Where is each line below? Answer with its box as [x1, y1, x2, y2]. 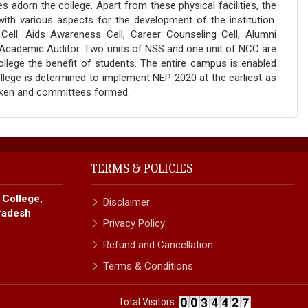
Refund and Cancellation [103, 239, 213, 251]
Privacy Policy [103, 217, 165, 230]
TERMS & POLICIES [91, 162, 192, 176]
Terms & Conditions [103, 260, 193, 272]
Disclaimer [103, 196, 150, 208]
